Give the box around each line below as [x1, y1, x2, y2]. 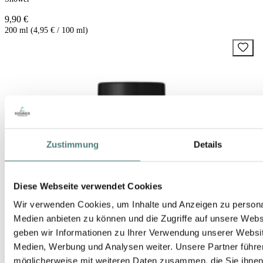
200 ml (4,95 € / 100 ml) [5, 26, 88, 35]
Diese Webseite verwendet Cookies [14, 181, 162, 191]
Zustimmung [46, 139, 99, 149]
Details [193, 139, 222, 149]
